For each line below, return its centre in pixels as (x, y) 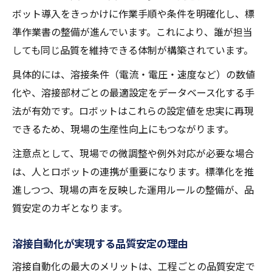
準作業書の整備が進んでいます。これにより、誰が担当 (132, 32)
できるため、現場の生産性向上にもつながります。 (123, 129)
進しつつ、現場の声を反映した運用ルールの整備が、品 (133, 190)
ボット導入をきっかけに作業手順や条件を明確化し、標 (133, 14)
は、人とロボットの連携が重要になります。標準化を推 (133, 172)
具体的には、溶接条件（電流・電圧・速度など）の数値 (134, 74)
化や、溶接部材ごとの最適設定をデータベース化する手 (133, 93)
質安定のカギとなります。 (70, 208)
